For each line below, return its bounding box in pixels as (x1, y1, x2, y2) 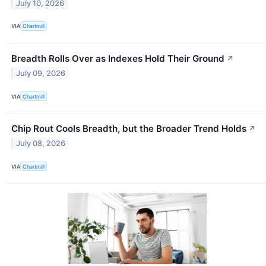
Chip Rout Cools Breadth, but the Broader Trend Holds (11, 123, 246, 135)
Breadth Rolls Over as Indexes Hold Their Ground (11, 53, 224, 65)
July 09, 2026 (16, 68, 66, 78)
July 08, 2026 (16, 139, 66, 148)
